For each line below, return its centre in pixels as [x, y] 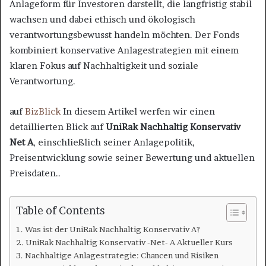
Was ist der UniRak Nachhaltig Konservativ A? [112, 229]
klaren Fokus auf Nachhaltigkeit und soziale [104, 66]
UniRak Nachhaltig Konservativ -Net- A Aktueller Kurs [129, 243]
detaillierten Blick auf [58, 127]
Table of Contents [61, 211]
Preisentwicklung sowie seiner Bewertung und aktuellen [132, 158]
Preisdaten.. [35, 173]
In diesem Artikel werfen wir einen [138, 112]
